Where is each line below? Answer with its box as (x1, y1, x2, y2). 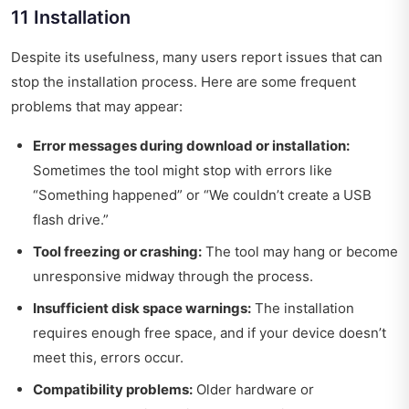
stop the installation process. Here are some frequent (11, 72, 356, 90)
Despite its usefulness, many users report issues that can (11, 47, 383, 66)
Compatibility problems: (33, 380, 193, 398)
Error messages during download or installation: (33, 136, 350, 154)
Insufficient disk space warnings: (33, 299, 251, 317)
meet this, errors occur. (33, 348, 184, 366)
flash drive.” (33, 210, 109, 228)
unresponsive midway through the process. (33, 267, 313, 285)
